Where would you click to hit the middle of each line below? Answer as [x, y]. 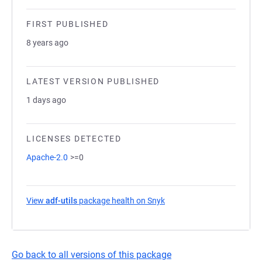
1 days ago [46, 100]
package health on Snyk [121, 201]
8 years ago [47, 43]
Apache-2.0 [47, 157]
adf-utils [61, 201]
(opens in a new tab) [203, 201]
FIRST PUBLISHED [68, 24]
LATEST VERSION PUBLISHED [93, 81]
